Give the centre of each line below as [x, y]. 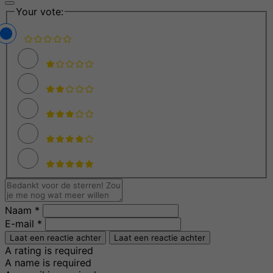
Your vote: [40, 12]
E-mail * [23, 223]
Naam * [22, 210]
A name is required [48, 262]
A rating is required [49, 250]
